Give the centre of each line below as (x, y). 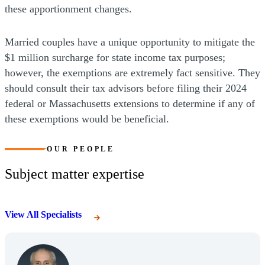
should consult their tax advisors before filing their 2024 (126, 88)
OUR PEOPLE (81, 149)
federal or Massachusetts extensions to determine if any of (130, 104)
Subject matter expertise (75, 174)
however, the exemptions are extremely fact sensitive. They (132, 73)
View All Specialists (43, 214)
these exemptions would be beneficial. (87, 119)
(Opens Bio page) (102, 251)
